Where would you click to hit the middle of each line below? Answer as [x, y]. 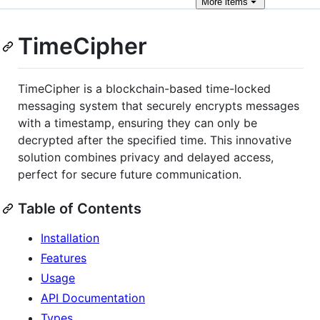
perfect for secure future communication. [130, 174]
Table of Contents [80, 208]
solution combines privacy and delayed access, [146, 157]
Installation [70, 237]
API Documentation [93, 297]
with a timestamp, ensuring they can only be [137, 122]
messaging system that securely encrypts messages [159, 105]
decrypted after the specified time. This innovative [155, 140]
